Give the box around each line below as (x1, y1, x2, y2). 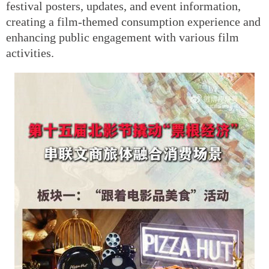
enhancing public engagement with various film (6, 30, 239, 44)
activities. (6, 46, 54, 59)
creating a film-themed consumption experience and (6, 14, 261, 28)
